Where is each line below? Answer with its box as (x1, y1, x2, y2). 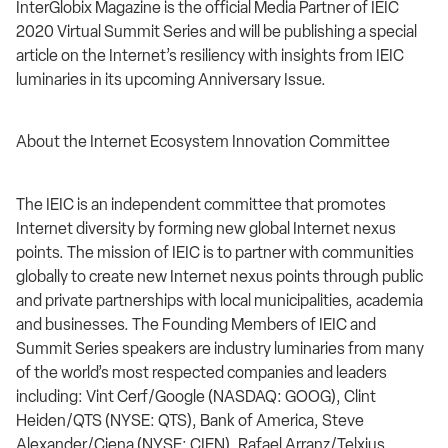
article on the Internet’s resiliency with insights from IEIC (16, 45, 404, 65)
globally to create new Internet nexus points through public (16, 266, 423, 286)
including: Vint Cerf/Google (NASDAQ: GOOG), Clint (16, 386, 376, 406)
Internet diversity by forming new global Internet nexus (16, 218, 396, 238)
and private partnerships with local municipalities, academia (16, 290, 423, 310)
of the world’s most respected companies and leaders (16, 362, 387, 382)
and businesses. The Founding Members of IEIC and (16, 314, 376, 334)
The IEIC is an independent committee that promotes (16, 194, 386, 214)
